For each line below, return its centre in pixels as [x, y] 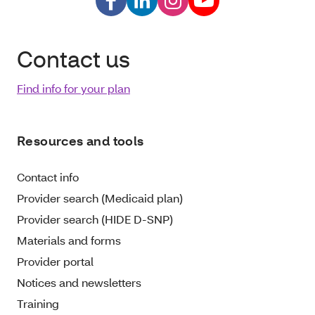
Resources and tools [81, 141]
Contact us [73, 59]
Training [38, 304]
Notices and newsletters [79, 283]
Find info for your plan [73, 89]
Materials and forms [69, 240]
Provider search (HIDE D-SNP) [95, 219]
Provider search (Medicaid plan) [100, 198]
